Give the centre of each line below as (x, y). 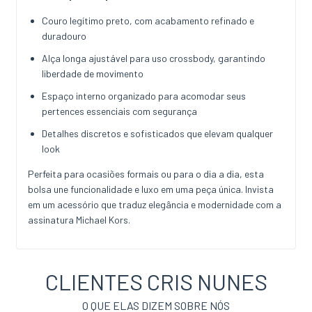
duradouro (64, 36)
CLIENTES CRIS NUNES (156, 282)
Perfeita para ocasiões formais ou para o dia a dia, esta (146, 174)
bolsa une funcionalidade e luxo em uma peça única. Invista (151, 189)
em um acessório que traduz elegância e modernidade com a (155, 205)
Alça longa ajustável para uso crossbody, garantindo (154, 58)
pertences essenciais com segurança (119, 111)
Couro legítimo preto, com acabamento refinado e (148, 21)
